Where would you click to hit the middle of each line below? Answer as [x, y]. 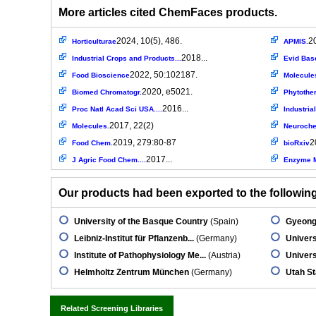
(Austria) [223, 255]
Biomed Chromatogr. [107, 92]
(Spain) [223, 221]
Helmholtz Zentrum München [132, 272]
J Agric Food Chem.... [109, 160]
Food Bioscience [101, 75]
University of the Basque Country [141, 221]
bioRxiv [297, 143]
